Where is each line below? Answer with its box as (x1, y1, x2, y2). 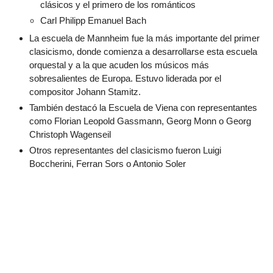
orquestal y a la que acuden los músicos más (29, 60, 209, 70)
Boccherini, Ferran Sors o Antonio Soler (29, 158, 186, 169)
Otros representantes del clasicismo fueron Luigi (29, 144, 221, 155)
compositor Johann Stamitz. (29, 87, 141, 97)
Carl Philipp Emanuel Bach (40, 15, 146, 26)
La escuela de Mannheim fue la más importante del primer (29, 33, 260, 43)
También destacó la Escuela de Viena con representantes (29, 102, 257, 113)
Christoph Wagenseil (29, 129, 111, 140)
